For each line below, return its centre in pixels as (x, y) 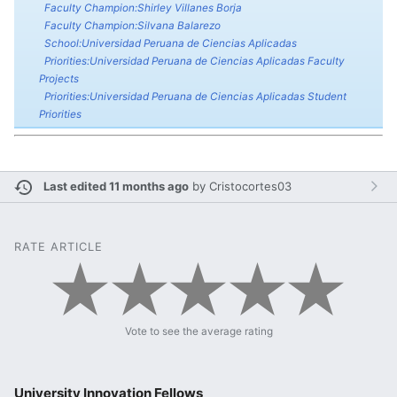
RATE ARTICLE (58, 246)
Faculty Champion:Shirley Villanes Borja (143, 8)
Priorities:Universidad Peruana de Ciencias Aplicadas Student (195, 97)
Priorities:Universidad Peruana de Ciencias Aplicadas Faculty (194, 62)
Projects (58, 79)
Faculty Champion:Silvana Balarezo (132, 26)
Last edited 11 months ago (117, 186)
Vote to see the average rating (198, 331)
